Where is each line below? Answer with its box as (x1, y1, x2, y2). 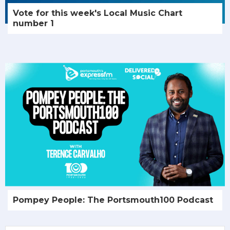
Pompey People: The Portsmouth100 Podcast (13, 195, 213, 205)
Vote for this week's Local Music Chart (13, 8, 182, 18)
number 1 (13, 18, 54, 28)
